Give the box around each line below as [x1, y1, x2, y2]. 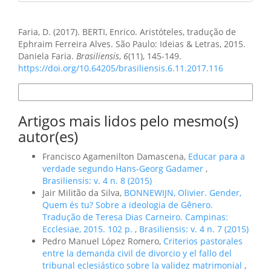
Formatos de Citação [25, 88, 95, 97]
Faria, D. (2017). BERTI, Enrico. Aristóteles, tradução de [18, 26, 236, 38]
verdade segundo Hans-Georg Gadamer [42, 162, 206, 174]
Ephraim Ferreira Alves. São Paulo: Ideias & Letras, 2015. [18, 38, 246, 50]
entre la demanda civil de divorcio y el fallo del [42, 247, 232, 259]
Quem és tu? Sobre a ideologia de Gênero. [42, 198, 213, 211]
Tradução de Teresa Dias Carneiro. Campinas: [42, 211, 228, 223]
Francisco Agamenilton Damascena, [42, 150, 188, 162]
